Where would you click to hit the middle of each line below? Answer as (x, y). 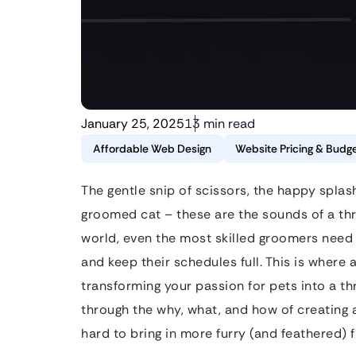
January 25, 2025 (133, 124)
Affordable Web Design (152, 149)
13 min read (220, 124)
